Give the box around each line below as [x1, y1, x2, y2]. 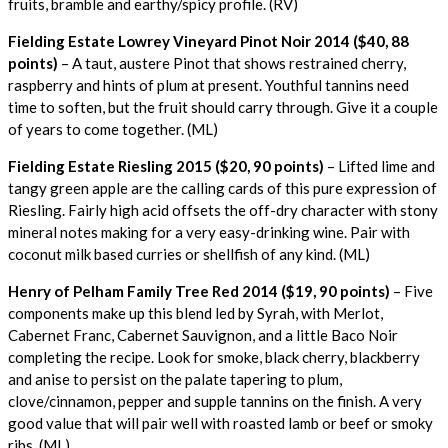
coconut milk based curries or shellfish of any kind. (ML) [8, 244, 370, 263]
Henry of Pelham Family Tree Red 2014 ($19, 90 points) [8, 281, 390, 300]
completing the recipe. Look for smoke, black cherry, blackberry [8, 347, 420, 366]
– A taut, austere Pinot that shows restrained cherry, [58, 53, 406, 72]
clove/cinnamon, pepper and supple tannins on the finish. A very [8, 391, 422, 410]
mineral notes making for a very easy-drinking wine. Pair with [8, 222, 410, 241]
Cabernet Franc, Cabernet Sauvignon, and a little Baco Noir [8, 325, 398, 344]
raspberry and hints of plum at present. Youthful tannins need [8, 75, 409, 94]
